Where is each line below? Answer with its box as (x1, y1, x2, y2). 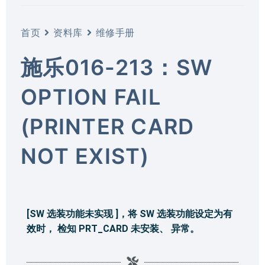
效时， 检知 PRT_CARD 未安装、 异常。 (27, 222, 199, 234)
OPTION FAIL (21, 83, 161, 110)
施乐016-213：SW (21, 54, 213, 80)
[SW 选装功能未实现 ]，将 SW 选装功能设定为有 (27, 208, 232, 219)
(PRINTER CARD (21, 113, 195, 140)
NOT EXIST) (21, 143, 150, 169)
